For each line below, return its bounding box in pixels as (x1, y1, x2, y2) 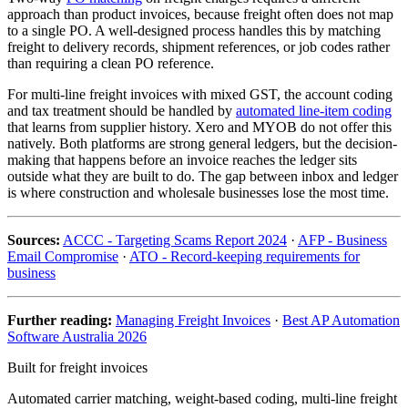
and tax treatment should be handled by (7, 103, 236, 119)
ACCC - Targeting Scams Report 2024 (63, 232, 287, 249)
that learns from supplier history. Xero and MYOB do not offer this (7, 119, 392, 136)
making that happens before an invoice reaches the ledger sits (7, 152, 357, 168)
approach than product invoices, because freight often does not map (7, 6, 393, 23)
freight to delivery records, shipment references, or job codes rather (7, 39, 390, 56)
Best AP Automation (282, 312, 400, 329)
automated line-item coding (236, 103, 392, 119)
